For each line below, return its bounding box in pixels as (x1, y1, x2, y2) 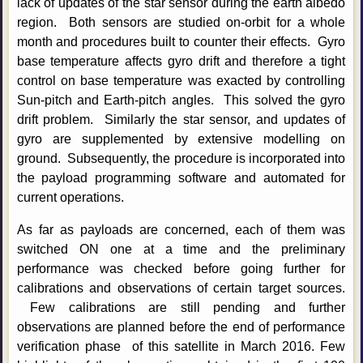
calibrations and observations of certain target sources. (16, 281, 346, 296)
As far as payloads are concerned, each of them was (16, 223, 346, 237)
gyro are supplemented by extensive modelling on (16, 132, 346, 147)
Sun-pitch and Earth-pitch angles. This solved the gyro (16, 93, 346, 108)
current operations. (16, 190, 124, 205)
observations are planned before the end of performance (16, 320, 346, 335)
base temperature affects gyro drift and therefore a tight (16, 54, 346, 69)
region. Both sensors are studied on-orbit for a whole (16, 15, 346, 30)
